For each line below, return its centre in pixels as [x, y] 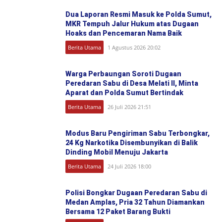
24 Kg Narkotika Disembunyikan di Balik [132, 142]
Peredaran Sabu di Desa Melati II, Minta [132, 83]
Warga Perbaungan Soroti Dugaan [123, 74]
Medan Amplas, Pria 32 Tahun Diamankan [135, 202]
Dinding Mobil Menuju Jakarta [117, 152]
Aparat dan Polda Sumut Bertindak [124, 92]
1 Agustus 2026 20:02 [134, 47]
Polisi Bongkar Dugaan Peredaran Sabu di [136, 193]
